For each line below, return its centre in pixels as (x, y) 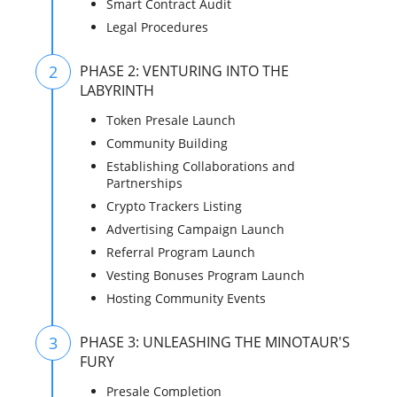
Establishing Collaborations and (201, 167)
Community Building (167, 144)
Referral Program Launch (181, 253)
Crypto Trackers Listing (175, 206)
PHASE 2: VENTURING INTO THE (185, 71)
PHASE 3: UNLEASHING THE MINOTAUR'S (215, 343)
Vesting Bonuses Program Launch (206, 276)
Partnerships (145, 183)
